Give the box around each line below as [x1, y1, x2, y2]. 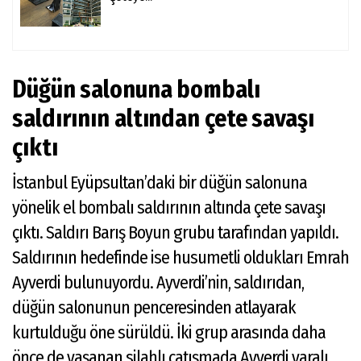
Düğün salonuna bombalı [12, 74, 260, 104]
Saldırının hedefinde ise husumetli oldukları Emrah [12, 246, 349, 268]
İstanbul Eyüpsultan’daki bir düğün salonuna [12, 171, 307, 193]
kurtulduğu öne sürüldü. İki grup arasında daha [12, 321, 326, 343]
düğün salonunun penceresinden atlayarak [12, 296, 296, 318]
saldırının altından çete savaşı [12, 103, 314, 133]
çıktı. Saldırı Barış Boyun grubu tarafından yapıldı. [12, 221, 338, 243]
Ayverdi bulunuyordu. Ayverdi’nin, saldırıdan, [12, 271, 304, 293]
